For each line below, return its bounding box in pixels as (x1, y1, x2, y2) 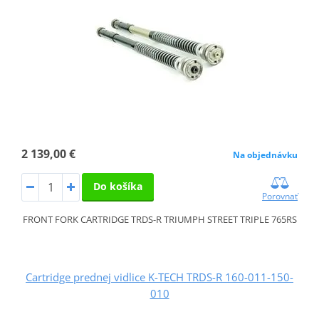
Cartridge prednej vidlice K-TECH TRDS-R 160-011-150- (26, 270, 293, 285)
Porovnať (262, 190, 298, 203)
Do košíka (93, 179, 142, 194)
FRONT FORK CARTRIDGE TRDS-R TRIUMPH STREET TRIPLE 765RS (22, 213, 297, 226)
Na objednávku (233, 149, 298, 162)
